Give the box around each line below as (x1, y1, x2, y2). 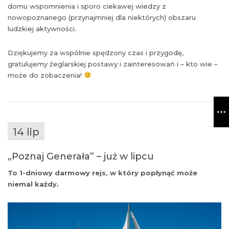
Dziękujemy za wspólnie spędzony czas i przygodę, (8, 49, 184, 57)
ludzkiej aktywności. (8, 25, 76, 33)
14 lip (13, 126, 39, 139)
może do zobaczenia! (8, 71, 84, 80)
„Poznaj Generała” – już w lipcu (8, 151, 154, 163)
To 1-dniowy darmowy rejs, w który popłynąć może (8, 169, 197, 177)
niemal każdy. (8, 180, 59, 189)
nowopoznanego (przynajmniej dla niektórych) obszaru (8, 13, 196, 22)
